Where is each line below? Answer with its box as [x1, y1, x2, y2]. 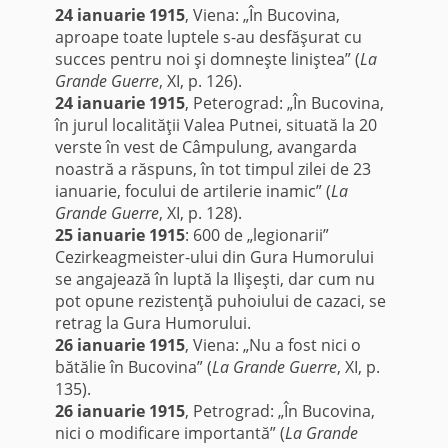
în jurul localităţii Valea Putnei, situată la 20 [54, 114, 377, 137]
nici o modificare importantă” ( [54, 422, 285, 445]
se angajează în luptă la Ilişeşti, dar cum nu [54, 268, 375, 291]
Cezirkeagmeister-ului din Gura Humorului [54, 246, 374, 269]
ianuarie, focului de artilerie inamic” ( [54, 180, 331, 203]
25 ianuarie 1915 [54, 224, 185, 247]
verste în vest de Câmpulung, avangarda [54, 136, 357, 159]
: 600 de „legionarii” [184, 224, 329, 247]
